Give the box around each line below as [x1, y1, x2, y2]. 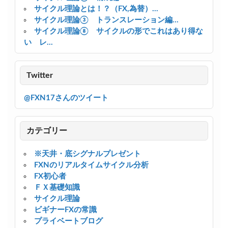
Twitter [26, 71, 53, 79]
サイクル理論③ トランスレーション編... [34, 16, 179, 24]
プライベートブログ [34, 217, 103, 225]
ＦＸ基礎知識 [34, 183, 80, 191]
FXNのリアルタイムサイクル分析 [34, 161, 149, 169]
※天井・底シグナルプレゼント [34, 150, 141, 158]
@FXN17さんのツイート [23, 94, 108, 102]
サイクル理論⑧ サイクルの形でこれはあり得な [34, 27, 203, 36]
